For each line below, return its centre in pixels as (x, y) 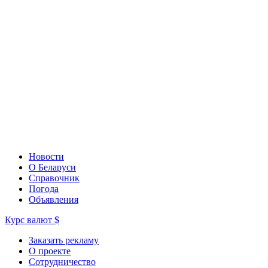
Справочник (54, 178)
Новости (46, 156)
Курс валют (30, 220)
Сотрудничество (62, 261)
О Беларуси (52, 167)
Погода (44, 188)
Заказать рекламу (64, 240)
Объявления (54, 199)
